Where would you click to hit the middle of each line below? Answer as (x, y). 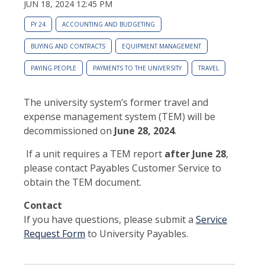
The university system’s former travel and (116, 102)
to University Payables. (137, 233)
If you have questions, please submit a (110, 219)
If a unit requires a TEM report (94, 153)
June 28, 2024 (144, 130)
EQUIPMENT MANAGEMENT (161, 46)
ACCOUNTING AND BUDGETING (109, 24)
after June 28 (195, 153)
